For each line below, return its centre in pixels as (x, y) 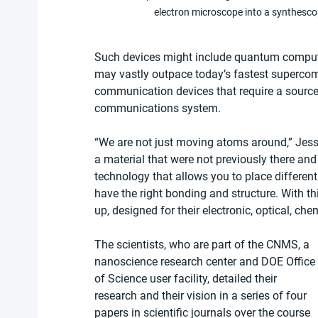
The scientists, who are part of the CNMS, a (203, 244)
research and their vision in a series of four (202, 295)
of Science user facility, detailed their (187, 278)
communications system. (158, 108)
